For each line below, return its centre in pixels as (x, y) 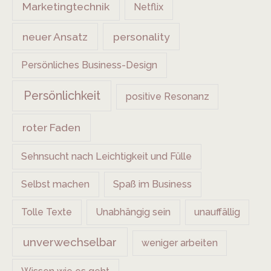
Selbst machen (56, 184)
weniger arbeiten (180, 243)
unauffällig (217, 212)
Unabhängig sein (133, 212)
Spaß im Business (153, 184)
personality (141, 36)
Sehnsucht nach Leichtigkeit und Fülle (107, 156)
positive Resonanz (167, 97)
